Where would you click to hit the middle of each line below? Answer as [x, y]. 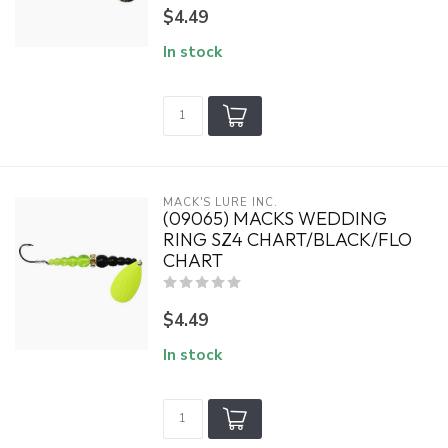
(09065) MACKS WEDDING [274, 218]
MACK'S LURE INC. [220, 202]
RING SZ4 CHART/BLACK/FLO [287, 239]
